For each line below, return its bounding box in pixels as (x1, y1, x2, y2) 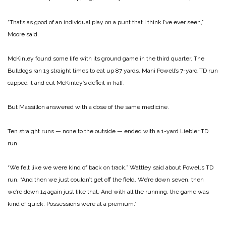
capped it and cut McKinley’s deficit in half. (8, 79, 125, 87)
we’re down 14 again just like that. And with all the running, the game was (8, 188, 209, 196)
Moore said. (8, 31, 39, 38)
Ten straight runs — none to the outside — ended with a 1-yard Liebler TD (8, 128, 208, 135)
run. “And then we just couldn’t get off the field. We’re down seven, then (8, 176, 204, 184)
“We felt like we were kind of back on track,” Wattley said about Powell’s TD (8, 164, 213, 172)
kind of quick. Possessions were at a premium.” (8, 200, 137, 208)
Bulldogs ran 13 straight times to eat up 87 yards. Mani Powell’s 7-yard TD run (8, 67, 218, 75)
